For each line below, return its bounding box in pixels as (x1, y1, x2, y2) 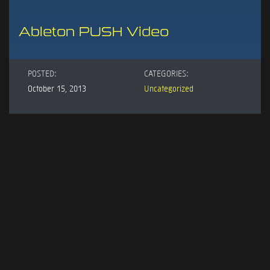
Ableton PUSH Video (19, 24, 169, 40)
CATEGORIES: (144, 67, 189, 78)
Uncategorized (144, 82, 193, 93)
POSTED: (28, 67, 57, 78)
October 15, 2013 (28, 82, 86, 93)
